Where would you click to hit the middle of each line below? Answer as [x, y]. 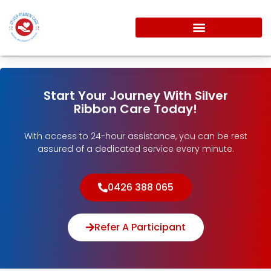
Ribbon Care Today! [135, 109]
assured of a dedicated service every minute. [135, 149]
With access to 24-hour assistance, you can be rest [135, 136]
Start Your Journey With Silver [135, 96]
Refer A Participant [140, 227]
